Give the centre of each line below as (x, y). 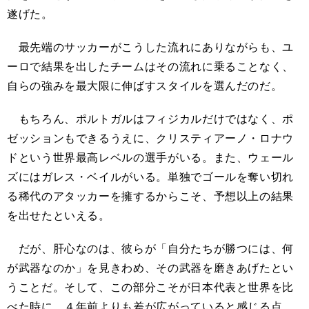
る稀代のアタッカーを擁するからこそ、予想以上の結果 (150, 196)
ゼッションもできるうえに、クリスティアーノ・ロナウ (151, 138)
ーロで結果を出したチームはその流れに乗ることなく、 (150, 66)
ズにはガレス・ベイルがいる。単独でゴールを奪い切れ (151, 177)
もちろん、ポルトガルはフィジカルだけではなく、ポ (151, 119)
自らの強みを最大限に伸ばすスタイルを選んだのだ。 (145, 86)
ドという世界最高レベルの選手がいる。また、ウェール (150, 157)
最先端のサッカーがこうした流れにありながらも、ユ (150, 47)
